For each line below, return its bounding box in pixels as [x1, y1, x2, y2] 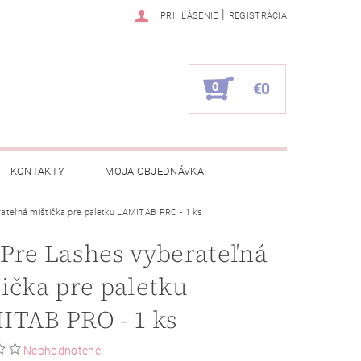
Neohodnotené [23, 344, 101, 358]
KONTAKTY [10, 165, 65, 178]
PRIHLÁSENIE [160, 10, 218, 21]
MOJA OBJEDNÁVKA [105, 165, 205, 178]
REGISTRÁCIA [228, 10, 288, 21]
